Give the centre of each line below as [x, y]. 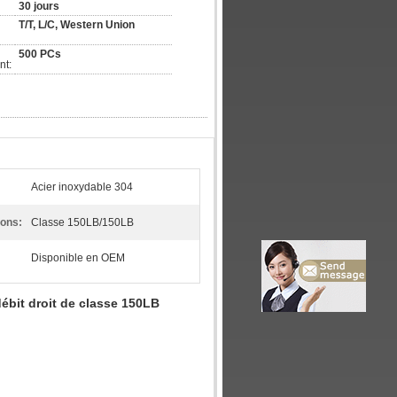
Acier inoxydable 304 [82, 187]
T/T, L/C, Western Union [77, 25]
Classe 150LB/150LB [82, 222]
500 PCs [40, 54]
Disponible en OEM [78, 258]
